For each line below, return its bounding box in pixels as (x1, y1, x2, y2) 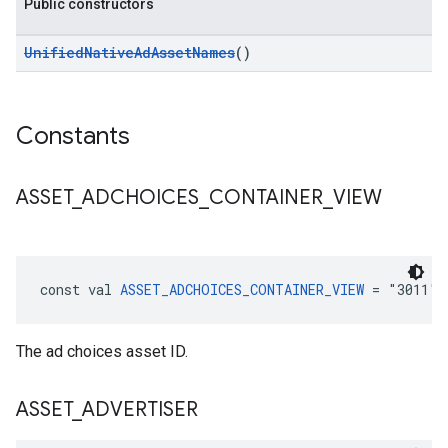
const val (40, 280, 120, 299)
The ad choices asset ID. (16, 342, 188, 361)
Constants (16, 121, 130, 151)
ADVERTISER (82, 397, 198, 422)
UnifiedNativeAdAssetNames (24, 43, 235, 62)
